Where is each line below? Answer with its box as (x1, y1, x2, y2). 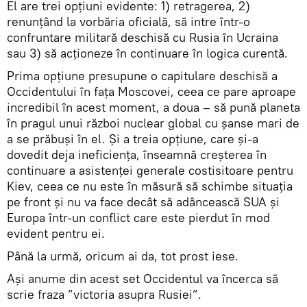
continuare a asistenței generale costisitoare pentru (7, 162, 293, 178)
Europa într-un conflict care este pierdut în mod (7, 210, 270, 225)
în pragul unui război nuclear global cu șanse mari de (7, 115, 299, 131)
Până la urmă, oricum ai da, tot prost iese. (7, 248, 238, 264)
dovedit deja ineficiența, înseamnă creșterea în (7, 147, 267, 162)
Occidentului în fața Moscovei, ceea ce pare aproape (7, 84, 296, 99)
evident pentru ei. (7, 225, 105, 241)
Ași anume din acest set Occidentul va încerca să (7, 271, 278, 286)
